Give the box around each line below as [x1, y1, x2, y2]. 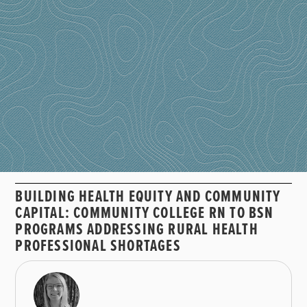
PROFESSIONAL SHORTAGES [15, 236, 181, 258]
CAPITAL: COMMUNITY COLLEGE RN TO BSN [15, 203, 274, 225]
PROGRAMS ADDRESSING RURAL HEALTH [15, 219, 258, 241]
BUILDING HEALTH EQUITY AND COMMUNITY [15, 186, 281, 208]
